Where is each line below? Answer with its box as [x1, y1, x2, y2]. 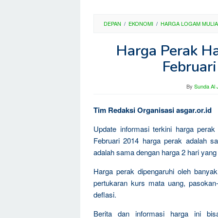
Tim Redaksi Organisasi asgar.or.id [93, 105, 212, 115]
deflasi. [93, 189, 116, 200]
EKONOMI [128, 19, 153, 27]
